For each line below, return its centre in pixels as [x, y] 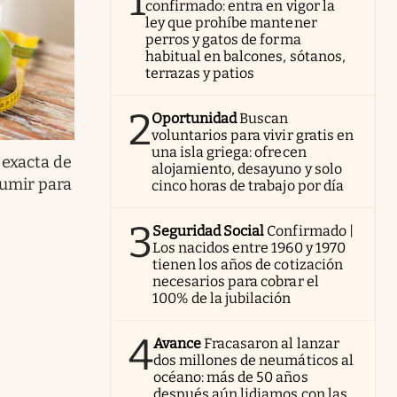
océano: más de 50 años [231, 377]
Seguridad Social [209, 230]
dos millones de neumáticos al [253, 360]
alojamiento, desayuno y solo [247, 168]
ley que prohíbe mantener [231, 22]
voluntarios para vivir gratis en [253, 135]
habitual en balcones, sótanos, [245, 56]
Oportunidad [195, 118]
